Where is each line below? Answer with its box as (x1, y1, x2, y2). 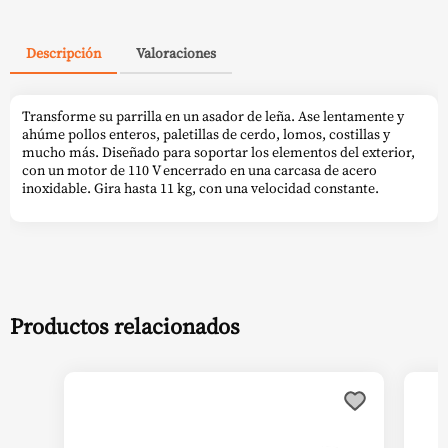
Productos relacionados (10, 312, 240, 342)
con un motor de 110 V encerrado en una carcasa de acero (22, 159, 377, 180)
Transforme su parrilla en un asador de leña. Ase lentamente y (22, 105, 404, 126)
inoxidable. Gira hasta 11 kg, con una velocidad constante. (22, 177, 379, 198)
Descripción (26, 43, 101, 64)
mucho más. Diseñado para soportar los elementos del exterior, (22, 141, 415, 162)
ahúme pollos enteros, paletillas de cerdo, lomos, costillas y (22, 123, 390, 144)
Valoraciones (136, 43, 216, 64)
